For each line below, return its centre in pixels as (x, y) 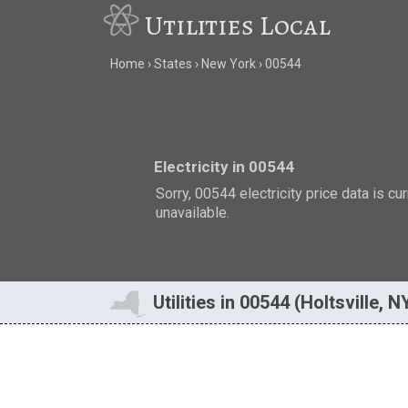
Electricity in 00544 (224, 166)
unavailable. (193, 212)
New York (228, 64)
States (173, 64)
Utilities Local (238, 25)
